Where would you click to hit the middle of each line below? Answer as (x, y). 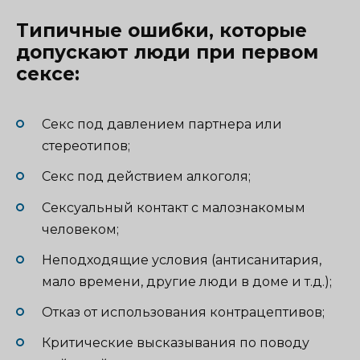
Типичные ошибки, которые (162, 31)
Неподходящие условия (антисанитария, (182, 260)
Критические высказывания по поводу (176, 343)
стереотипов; (86, 146)
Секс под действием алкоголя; (146, 177)
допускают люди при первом (167, 52)
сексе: (48, 74)
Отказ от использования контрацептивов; (183, 312)
